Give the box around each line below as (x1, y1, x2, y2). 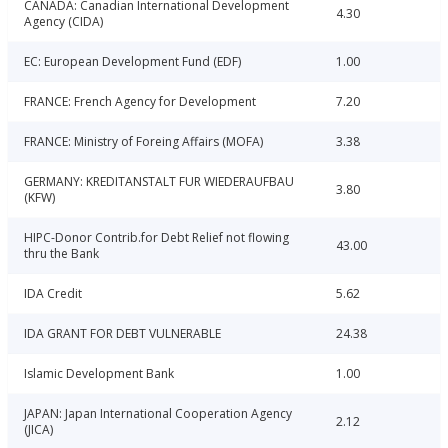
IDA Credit (24, 285, 82, 303)
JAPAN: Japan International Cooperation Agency (24, 405, 292, 423)
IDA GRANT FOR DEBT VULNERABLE (24, 325, 221, 343)
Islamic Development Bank (24, 365, 174, 383)
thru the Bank (24, 245, 99, 263)
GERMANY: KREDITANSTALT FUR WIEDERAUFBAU (24, 173, 294, 191)
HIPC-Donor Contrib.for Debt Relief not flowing (24, 229, 289, 247)
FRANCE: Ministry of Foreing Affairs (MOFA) (24, 133, 263, 151)
